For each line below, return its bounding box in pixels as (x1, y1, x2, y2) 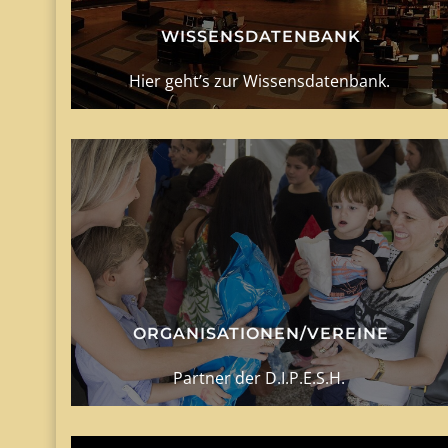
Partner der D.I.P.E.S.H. (173, 367, 350, 390)
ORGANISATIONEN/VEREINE (133, 324, 390, 344)
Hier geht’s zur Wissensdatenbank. (128, 70, 394, 93)
